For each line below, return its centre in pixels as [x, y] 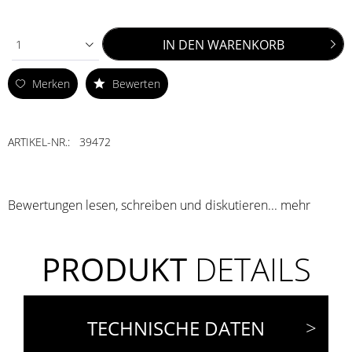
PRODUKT [114, 269]
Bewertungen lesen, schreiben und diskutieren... [143, 205]
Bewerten [135, 84]
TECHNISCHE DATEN [176, 328]
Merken [51, 84]
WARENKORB [246, 45]
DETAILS [249, 269]
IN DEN [183, 45]
